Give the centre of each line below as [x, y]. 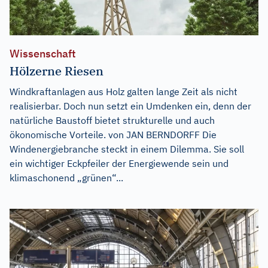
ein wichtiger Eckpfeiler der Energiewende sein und [119, 163]
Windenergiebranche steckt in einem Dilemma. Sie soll [127, 149]
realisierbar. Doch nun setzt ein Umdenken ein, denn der [130, 106]
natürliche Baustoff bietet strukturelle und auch [112, 120]
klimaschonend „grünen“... [66, 177]
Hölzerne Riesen [57, 71]
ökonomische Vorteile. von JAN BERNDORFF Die [113, 134]
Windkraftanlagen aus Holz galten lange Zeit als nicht [124, 91]
